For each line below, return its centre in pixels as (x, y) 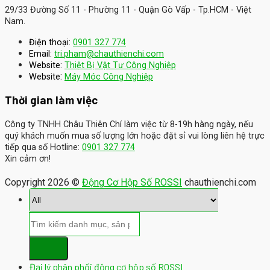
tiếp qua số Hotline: (43, 148)
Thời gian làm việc (51, 100)
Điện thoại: (51, 42)
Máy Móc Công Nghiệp (109, 77)
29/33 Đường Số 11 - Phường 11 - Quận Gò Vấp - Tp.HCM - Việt (128, 10)
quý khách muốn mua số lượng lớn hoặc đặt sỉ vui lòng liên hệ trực (135, 136)
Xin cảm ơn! (28, 159)
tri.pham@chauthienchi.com (109, 54)
